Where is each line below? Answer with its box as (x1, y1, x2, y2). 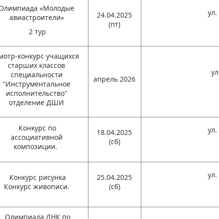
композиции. (14, 142, 60, 151)
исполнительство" (5, 88, 67, 98)
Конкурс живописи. (3, 182, 69, 191)
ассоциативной (10, 132, 63, 142)
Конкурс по (17, 123, 57, 132)
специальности (10, 70, 63, 79)
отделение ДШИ (9, 98, 65, 107)
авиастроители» (9, 13, 64, 22)
